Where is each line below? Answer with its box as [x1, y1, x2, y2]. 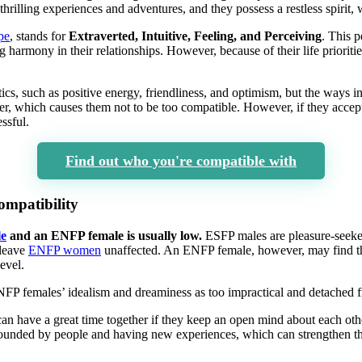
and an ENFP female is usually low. [6, 229, 202, 243]
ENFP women [28, 243, 101, 258]
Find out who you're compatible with [65, 153, 297, 170]
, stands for [10, 29, 69, 44]
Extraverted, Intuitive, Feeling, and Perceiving [69, 29, 322, 44]
